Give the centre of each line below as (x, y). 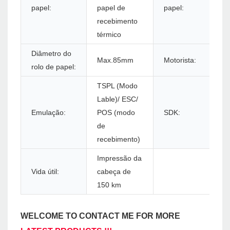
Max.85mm (115, 60)
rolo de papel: (54, 67)
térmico (109, 35)
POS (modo (116, 113)
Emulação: (49, 113)
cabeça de (114, 172)
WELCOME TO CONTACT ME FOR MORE (100, 216)
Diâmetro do (51, 54)
